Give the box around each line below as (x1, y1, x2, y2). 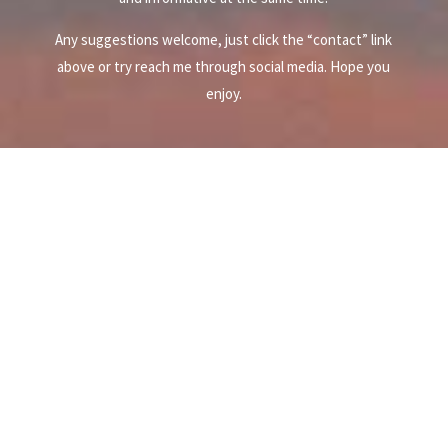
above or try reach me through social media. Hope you (57, 57, 391, 77)
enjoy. (205, 84, 242, 104)
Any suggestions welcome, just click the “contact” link (55, 30, 393, 50)
